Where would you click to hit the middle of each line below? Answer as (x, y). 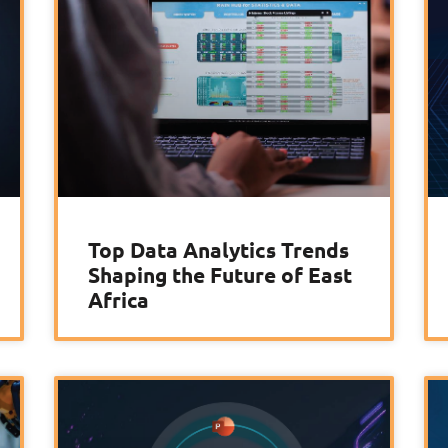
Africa (118, 300)
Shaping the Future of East (220, 275)
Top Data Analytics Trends (218, 250)
